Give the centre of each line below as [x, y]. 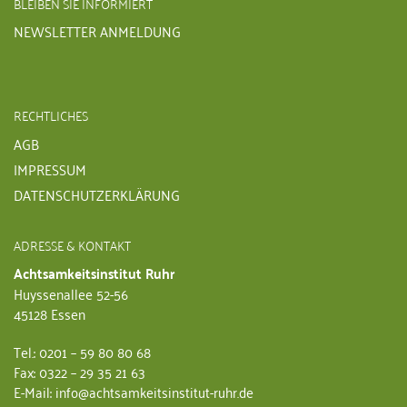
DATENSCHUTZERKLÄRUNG [97, 194]
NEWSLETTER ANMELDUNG [97, 30]
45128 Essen [50, 313]
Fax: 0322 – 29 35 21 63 [79, 371]
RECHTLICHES [51, 114]
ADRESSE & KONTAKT [72, 244]
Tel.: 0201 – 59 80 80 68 [82, 351]
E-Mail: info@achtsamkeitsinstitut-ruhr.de [134, 391]
